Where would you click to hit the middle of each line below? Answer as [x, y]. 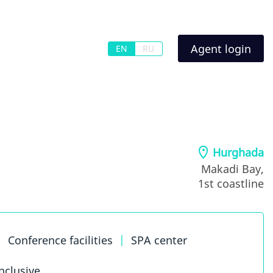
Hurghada [238, 152]
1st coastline [231, 183]
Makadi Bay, [232, 168]
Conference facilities [61, 240]
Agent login [221, 48]
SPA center [159, 240]
